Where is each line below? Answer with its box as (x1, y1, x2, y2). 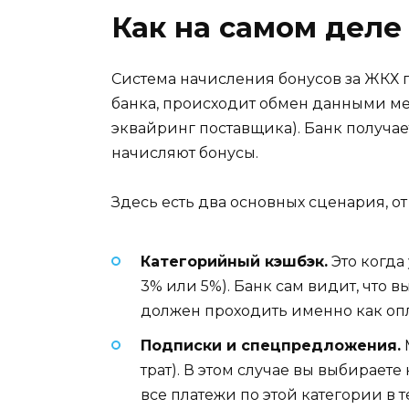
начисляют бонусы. (111, 143, 258, 162)
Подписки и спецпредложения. (141, 337, 401, 355)
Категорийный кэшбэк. (141, 253, 328, 271)
